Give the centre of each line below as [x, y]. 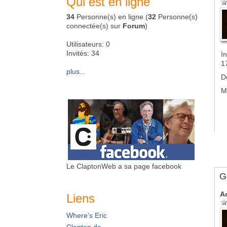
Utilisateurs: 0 [88, 44]
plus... [76, 71]
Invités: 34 [83, 53]
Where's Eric [87, 216]
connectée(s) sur [94, 26]
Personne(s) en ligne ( [111, 17]
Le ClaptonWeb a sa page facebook [124, 166]
